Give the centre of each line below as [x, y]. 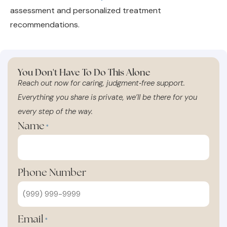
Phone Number [52, 157]
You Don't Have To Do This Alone [84, 56]
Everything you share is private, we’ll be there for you [107, 81]
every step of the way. [55, 96]
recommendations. [45, 9]
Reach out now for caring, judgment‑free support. [101, 67]
